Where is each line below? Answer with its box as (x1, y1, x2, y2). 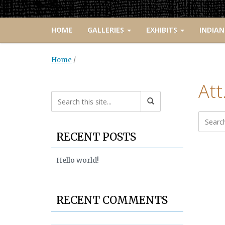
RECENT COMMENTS (56, 193, 168, 207)
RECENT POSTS (56, 130, 136, 144)
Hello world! (56, 156, 99, 165)
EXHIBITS (146, 25, 179, 35)
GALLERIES (87, 25, 126, 35)
